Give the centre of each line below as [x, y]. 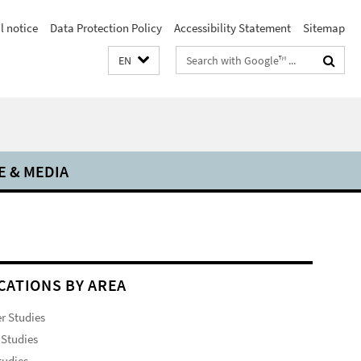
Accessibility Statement [232, 28]
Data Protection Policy [106, 28]
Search [194, 57]
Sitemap [324, 28]
